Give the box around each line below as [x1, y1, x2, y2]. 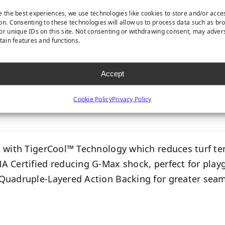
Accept [100, 69, 124, 78]
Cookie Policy [73, 94, 112, 103]
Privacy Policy [111, 94, 152, 103]
